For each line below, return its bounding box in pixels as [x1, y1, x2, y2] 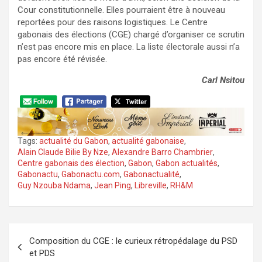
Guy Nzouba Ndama [18, 181, 91, 191]
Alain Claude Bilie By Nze [18, 147, 108, 157]
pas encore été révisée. [18, 54, 107, 65]
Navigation [8, 222, 89, 242]
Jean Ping [94, 181, 131, 191]
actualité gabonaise [112, 136, 184, 146]
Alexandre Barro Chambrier [112, 147, 213, 157]
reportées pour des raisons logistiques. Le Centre [18, 17, 208, 28]
